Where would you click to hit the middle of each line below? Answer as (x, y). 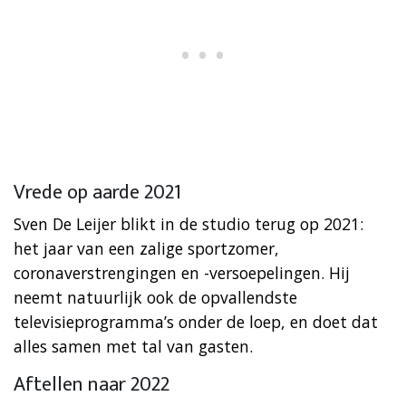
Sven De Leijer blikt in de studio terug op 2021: (188, 223)
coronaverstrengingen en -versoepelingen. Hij (182, 272)
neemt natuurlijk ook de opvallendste (155, 297)
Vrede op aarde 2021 (97, 192)
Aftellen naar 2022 (92, 384)
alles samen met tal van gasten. (133, 346)
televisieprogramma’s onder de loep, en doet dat (196, 321)
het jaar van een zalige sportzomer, (146, 248)
